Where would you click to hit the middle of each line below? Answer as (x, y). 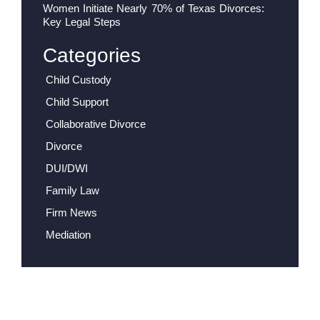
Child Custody (79, 79)
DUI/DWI (67, 168)
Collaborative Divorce (96, 124)
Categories (92, 55)
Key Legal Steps (82, 21)
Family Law (72, 190)
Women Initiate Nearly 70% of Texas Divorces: (154, 8)
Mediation (68, 234)
